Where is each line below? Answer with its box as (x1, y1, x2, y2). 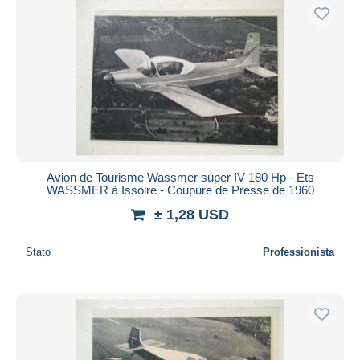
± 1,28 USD (154, 206, 229, 223)
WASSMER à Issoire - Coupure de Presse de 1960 (46, 182, 314, 197)
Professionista (263, 245, 334, 258)
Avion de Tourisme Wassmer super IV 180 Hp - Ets (46, 170, 314, 184)
